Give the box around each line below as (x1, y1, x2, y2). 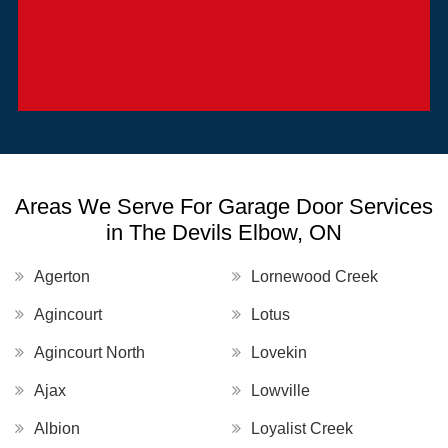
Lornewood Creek (251, 268, 378, 286)
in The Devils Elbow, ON (106, 220, 342, 246)
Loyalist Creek (251, 420, 353, 438)
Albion (34, 420, 80, 438)
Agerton (34, 268, 90, 286)
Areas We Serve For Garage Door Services (15, 194, 433, 220)
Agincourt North (34, 344, 145, 362)
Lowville (251, 382, 310, 400)
